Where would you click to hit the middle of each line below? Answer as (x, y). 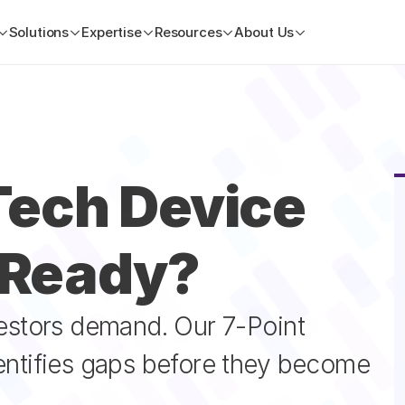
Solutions (39, 32)
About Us (264, 32)
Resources (188, 32)
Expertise (112, 32)
